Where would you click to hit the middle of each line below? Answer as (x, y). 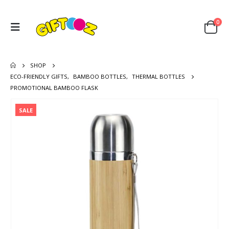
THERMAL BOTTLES (158, 76)
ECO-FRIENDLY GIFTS (39, 76)
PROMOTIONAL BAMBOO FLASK (54, 87)
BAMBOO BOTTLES (100, 76)
